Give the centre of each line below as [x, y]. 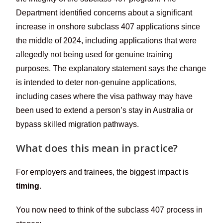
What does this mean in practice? [97, 148]
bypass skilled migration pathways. [78, 124]
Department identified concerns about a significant [104, 12]
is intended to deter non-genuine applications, [97, 82]
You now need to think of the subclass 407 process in [110, 210]
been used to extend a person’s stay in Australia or [105, 110]
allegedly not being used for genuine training [95, 54]
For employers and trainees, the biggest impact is [103, 172]
